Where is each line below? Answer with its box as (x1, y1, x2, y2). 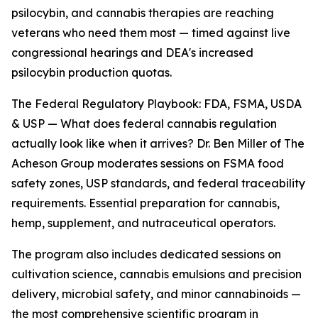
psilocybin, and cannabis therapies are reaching (11, 6, 274, 21)
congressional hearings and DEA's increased (11, 45, 253, 60)
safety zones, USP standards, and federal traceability (11, 176, 305, 191)
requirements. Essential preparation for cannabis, (11, 196, 280, 211)
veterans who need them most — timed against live (11, 26, 290, 40)
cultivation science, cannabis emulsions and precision (11, 267, 302, 282)
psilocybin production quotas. (11, 65, 172, 80)
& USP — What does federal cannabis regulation (11, 116, 277, 131)
